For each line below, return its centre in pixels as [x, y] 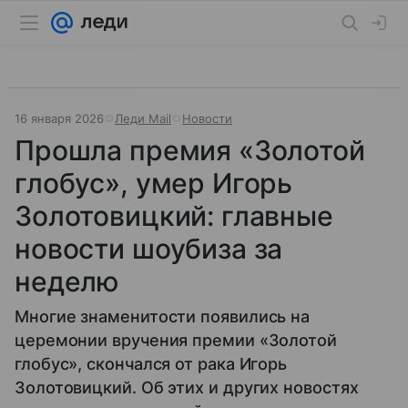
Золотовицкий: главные [174, 216]
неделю [67, 281]
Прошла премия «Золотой [190, 150]
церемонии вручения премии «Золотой [176, 340]
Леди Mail [143, 118]
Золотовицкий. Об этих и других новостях [187, 388]
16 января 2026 [59, 118]
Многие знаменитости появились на [163, 316]
